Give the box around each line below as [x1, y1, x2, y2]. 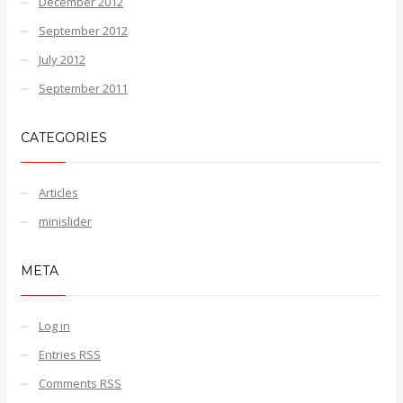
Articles [39, 184, 78, 201]
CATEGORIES [21, 129, 107, 146]
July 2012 [39, 50, 85, 67]
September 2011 [39, 79, 128, 96]
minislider [39, 212, 92, 229]
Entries [39, 345, 79, 363]
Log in [39, 317, 70, 334]
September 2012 [39, 22, 128, 39]
